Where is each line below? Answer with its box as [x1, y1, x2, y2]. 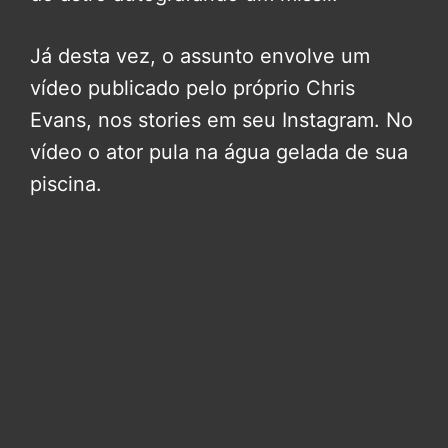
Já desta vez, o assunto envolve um [30, 44, 370, 69]
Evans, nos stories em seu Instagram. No [30, 108, 413, 133]
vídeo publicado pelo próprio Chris [30, 76, 355, 101]
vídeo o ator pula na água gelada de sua [30, 140, 408, 165]
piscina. [30, 172, 102, 197]
